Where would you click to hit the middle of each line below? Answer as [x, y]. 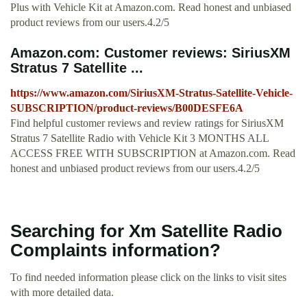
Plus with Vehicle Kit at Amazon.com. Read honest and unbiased [151, 8]
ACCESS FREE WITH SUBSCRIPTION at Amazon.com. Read [153, 153]
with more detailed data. [62, 293]
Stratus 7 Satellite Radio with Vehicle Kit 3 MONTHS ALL [139, 138]
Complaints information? [115, 250]
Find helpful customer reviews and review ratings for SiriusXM [147, 123]
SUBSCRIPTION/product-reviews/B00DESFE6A [127, 108]
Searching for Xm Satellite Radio [146, 231]
